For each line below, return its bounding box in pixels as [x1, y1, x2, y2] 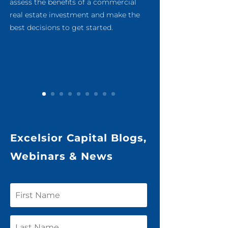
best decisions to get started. [10, 23, 113, 33]
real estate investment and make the [10, 10, 140, 20]
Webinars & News [10, 150, 113, 163]
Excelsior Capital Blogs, [10, 132, 147, 145]
